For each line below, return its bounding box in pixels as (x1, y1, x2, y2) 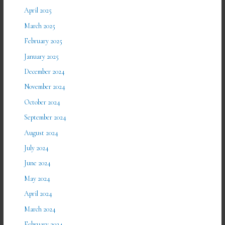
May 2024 (24, 174, 51, 183)
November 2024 (24, 82, 66, 91)
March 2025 (24, 21, 56, 30)
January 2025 (24, 52, 59, 61)
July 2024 (24, 144, 49, 153)
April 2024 (24, 189, 53, 198)
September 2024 (24, 113, 67, 122)
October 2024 (24, 97, 61, 106)
